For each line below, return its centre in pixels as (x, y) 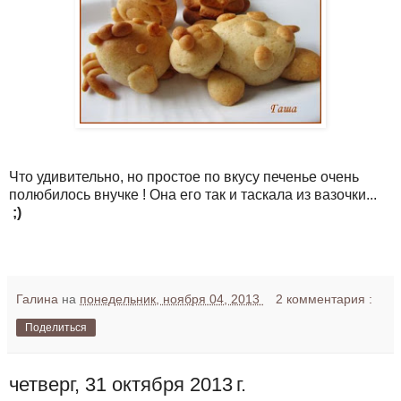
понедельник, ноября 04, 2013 (171, 299)
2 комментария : (324, 299)
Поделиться (56, 328)
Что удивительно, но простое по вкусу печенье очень (184, 177)
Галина (39, 299)
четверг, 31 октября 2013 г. (128, 385)
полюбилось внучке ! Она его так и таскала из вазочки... (193, 195)
